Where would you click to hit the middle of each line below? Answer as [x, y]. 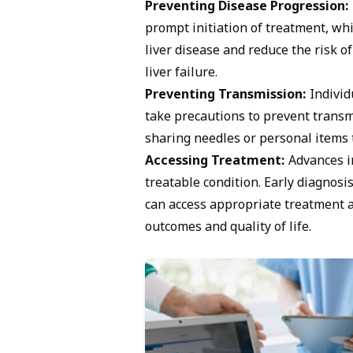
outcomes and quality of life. [228, 228]
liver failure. [181, 74]
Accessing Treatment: [215, 162]
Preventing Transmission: [226, 96]
